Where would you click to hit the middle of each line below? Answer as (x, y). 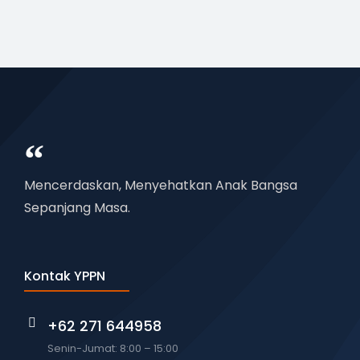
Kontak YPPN (65, 276)
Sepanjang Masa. (77, 207)
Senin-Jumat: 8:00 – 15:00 (113, 348)
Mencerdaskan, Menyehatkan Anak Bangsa (161, 185)
